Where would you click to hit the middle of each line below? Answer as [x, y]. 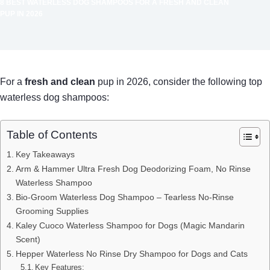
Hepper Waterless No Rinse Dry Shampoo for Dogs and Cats [131, 253]
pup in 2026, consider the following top [179, 81]
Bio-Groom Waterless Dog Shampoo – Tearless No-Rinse [124, 197]
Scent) [28, 239]
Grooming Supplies [52, 211]
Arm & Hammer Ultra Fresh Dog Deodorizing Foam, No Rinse [133, 168]
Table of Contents [52, 134]
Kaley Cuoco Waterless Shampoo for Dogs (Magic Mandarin [130, 225]
